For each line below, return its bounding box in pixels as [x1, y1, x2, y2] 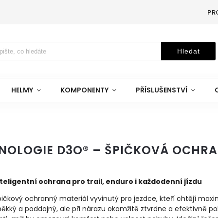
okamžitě [108, 204, 141, 214]
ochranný [25, 194, 59, 203]
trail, [87, 177, 106, 186]
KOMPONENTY [60, 85, 109, 95]
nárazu [82, 204, 108, 214]
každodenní [138, 177, 184, 186]
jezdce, [134, 194, 160, 203]
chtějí [177, 194, 198, 203]
